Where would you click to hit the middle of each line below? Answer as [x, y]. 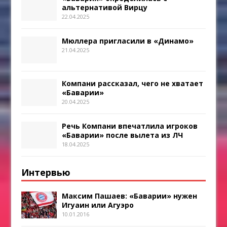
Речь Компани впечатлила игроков [130, 126]
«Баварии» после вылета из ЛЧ [123, 135]
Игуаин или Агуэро [98, 205]
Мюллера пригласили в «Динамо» [128, 41]
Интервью [46, 173]
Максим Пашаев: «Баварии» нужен [130, 196]
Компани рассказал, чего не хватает [133, 84]
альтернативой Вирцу [105, 8]
